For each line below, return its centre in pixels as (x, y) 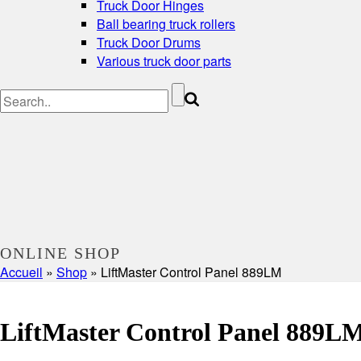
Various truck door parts (164, 60)
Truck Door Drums (149, 42)
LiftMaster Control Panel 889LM (191, 272)
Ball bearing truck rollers (166, 23)
